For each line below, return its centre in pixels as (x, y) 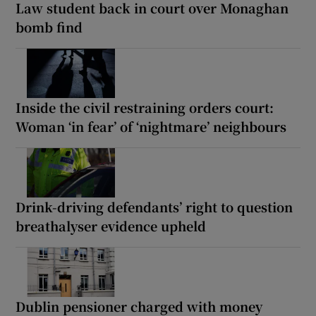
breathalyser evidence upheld (111, 226)
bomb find (49, 27)
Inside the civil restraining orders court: (145, 108)
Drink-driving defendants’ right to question (154, 207)
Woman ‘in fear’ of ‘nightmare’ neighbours (151, 127)
